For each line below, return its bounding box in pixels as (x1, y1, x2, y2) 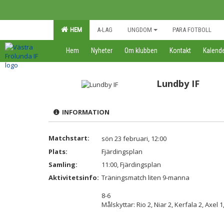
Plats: (48, 147, 67, 156)
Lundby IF (156, 77, 199, 89)
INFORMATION (59, 107, 109, 116)
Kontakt (169, 46, 191, 54)
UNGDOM (127, 26, 152, 33)
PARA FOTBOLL (172, 26, 211, 33)
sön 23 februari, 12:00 (101, 134, 166, 143)
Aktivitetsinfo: (48, 173, 100, 182)
